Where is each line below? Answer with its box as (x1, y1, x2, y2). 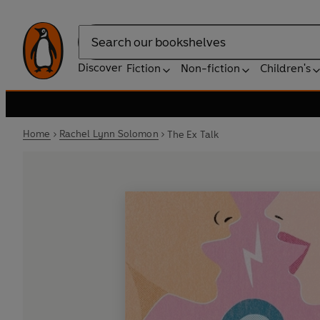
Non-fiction (181, 61, 240, 75)
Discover (78, 61, 122, 74)
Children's (260, 61, 311, 75)
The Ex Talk (166, 128, 219, 141)
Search (78, 42, 114, 56)
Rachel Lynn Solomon (59, 128, 159, 140)
